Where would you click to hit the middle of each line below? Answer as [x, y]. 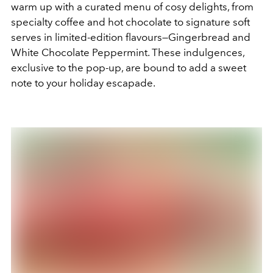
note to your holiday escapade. [83, 83]
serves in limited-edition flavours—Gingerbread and [131, 37]
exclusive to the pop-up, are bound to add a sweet [129, 67]
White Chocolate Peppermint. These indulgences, [128, 52]
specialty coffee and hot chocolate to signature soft [130, 22]
